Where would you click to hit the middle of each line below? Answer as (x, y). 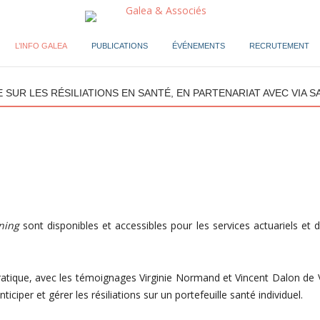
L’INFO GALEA (41, 46)
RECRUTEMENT (279, 46)
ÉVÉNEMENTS (198, 46)
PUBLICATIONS (119, 46)
